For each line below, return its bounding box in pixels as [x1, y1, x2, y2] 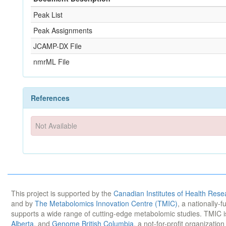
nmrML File [33, 56, 70, 67]
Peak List [33, 10, 63, 20]
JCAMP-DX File [33, 41, 82, 51]
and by [11, 198, 35, 208]
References [31, 93, 70, 103]
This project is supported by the [11, 188, 114, 198]
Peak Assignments [33, 25, 92, 35]
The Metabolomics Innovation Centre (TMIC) [35, 198, 178, 208]
